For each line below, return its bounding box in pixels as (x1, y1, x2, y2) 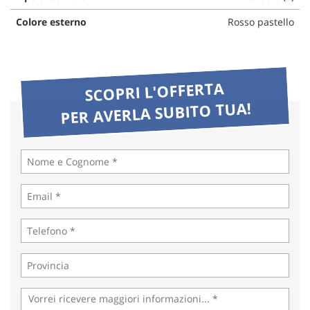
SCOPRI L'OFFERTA (84, 77, 225, 106)
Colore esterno (16, 15, 86, 29)
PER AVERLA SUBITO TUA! (60, 98, 251, 129)
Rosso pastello (228, 15, 294, 29)
